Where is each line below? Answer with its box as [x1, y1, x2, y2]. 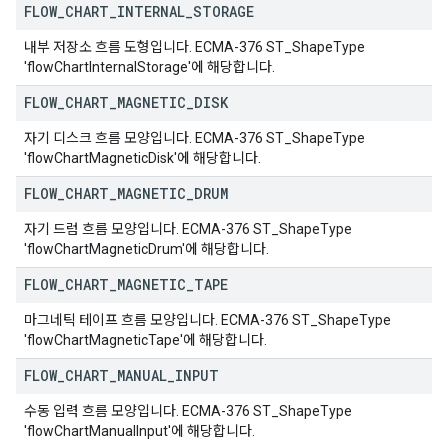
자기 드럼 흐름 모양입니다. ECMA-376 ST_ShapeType [24, 221, 352, 237]
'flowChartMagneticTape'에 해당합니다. [24, 332, 267, 348]
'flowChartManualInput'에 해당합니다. [24, 423, 255, 439]
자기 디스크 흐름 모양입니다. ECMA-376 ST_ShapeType [24, 130, 365, 146]
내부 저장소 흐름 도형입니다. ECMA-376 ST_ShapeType [24, 39, 365, 55]
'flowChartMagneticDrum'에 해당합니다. [24, 241, 269, 257]
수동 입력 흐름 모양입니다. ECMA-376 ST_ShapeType [24, 403, 352, 419]
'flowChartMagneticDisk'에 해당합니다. [24, 150, 261, 166]
